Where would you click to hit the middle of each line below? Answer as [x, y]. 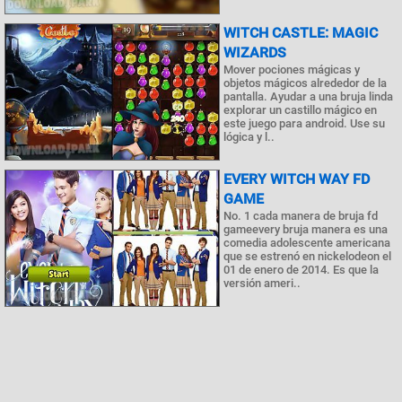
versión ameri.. [262, 283]
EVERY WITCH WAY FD [297, 179]
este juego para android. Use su [304, 123]
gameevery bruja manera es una [306, 229]
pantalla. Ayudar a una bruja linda [308, 96]
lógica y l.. [249, 136]
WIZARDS [255, 52]
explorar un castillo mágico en [300, 109]
